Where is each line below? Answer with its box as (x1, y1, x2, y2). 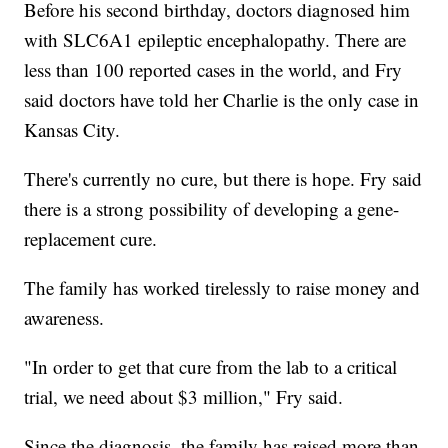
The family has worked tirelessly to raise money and (24, 275, 421, 301)
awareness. (24, 305, 105, 331)
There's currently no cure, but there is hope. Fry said (24, 166, 423, 192)
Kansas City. (24, 117, 121, 143)
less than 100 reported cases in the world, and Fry (24, 57, 403, 83)
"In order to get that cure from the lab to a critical (24, 354, 398, 380)
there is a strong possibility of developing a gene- (24, 196, 400, 222)
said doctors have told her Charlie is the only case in (24, 87, 420, 113)
